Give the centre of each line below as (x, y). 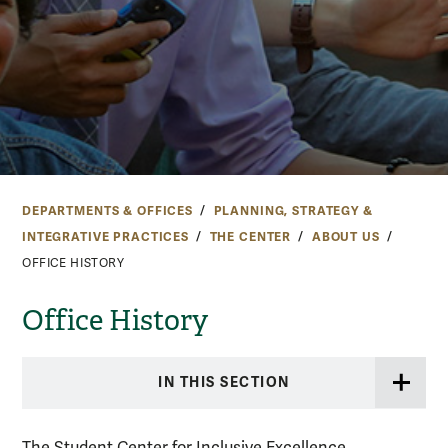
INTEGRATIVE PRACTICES (105, 236)
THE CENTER (250, 236)
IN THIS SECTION (224, 383)
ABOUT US (345, 236)
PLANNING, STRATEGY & (293, 210)
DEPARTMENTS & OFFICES (107, 210)
